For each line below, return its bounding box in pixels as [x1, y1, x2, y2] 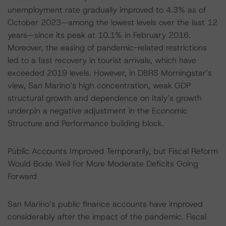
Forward [8, 171, 37, 182]
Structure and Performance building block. [8, 118, 164, 129]
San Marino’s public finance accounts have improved [8, 199, 203, 209]
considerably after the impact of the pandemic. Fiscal [8, 211, 206, 222]
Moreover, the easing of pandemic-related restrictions [8, 42, 207, 53]
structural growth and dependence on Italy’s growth [8, 93, 202, 103]
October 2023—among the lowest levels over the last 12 [8, 17, 217, 28]
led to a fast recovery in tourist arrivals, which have [8, 55, 196, 66]
